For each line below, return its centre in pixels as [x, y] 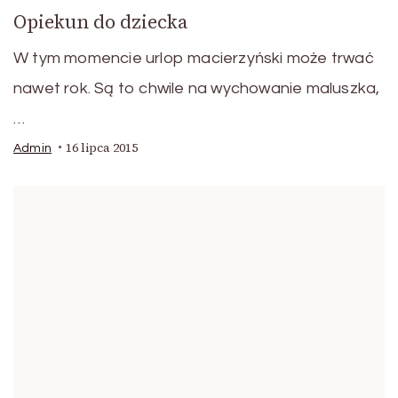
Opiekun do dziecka [100, 21]
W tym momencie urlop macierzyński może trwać [194, 58]
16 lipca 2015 [102, 147]
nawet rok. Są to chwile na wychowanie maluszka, [197, 88]
